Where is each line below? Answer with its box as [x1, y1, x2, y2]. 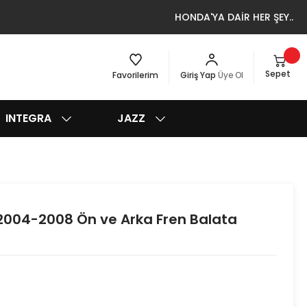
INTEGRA [5, 110, 51, 126]
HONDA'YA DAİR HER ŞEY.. [175, 10, 293, 24]
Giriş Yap [180, 69, 218, 81]
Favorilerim [112, 69, 158, 81]
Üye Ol [218, 69, 243, 81]
